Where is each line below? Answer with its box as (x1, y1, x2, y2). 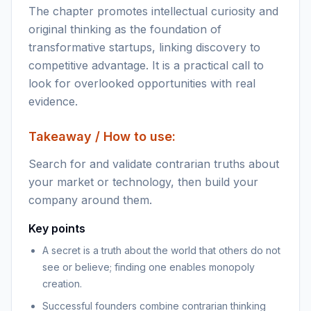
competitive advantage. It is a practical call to (28, 58, 264, 72)
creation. (42, 278, 82, 289)
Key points (28, 221, 85, 235)
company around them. (28, 193, 152, 207)
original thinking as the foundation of (28, 22, 221, 36)
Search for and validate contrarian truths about (28, 157, 279, 171)
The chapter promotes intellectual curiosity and (28, 4, 278, 18)
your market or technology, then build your (28, 175, 258, 189)
